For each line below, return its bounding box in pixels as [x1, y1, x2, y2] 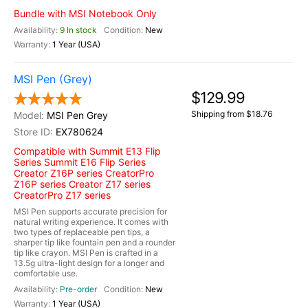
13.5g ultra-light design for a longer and [14, 258, 164, 268]
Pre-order [60, 284, 97, 294]
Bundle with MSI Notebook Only [14, 8, 157, 19]
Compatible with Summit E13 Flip [14, 145, 161, 157]
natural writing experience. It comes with [14, 217, 168, 227]
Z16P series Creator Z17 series [14, 178, 151, 190]
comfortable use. [14, 268, 78, 278]
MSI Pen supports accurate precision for [14, 206, 167, 217]
